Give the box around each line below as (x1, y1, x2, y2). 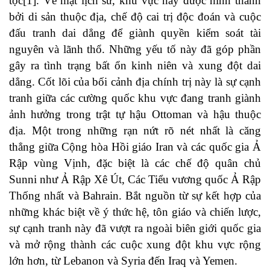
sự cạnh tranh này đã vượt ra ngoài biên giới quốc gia (9, 222, 261, 235)
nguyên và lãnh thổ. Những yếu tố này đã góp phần (9, 43, 261, 56)
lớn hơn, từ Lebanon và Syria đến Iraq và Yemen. (9, 254, 237, 268)
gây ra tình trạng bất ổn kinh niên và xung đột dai (9, 59, 261, 72)
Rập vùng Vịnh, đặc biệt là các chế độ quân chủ (9, 157, 261, 170)
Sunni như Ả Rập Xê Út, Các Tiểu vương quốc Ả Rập (9, 173, 261, 186)
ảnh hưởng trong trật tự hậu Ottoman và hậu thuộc (9, 108, 261, 121)
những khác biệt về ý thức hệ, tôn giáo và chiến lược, (9, 206, 261, 219)
